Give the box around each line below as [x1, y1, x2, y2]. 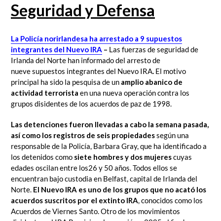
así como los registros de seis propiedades [11, 130, 155, 140]
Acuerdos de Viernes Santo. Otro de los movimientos [11, 206, 180, 216]
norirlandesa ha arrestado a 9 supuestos [43, 34, 182, 43]
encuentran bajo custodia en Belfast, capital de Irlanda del [11, 174, 197, 183]
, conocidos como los [138, 195, 203, 205]
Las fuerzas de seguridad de [109, 45, 198, 54]
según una [155, 130, 189, 140]
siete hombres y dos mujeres [74, 152, 172, 161]
